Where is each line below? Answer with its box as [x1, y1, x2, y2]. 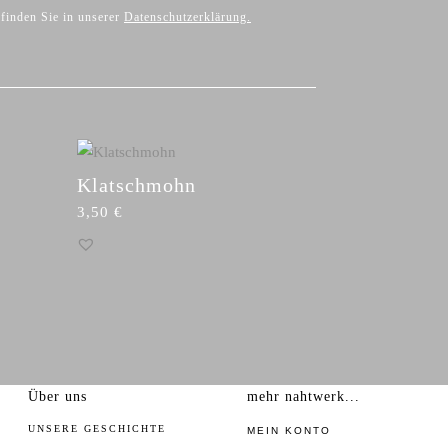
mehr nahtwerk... [247, 389, 361, 405]
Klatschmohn [76, 174, 196, 197]
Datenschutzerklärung [124, 10, 247, 25]
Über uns [27, 389, 87, 405]
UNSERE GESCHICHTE [27, 423, 166, 435]
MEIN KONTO [247, 425, 332, 437]
